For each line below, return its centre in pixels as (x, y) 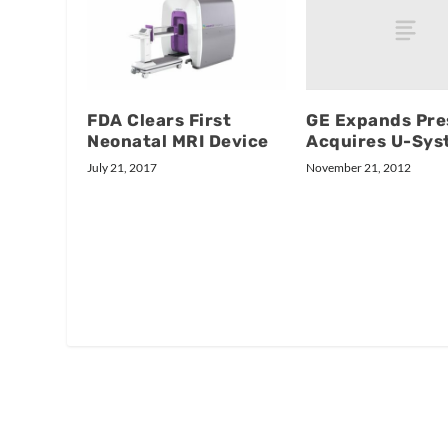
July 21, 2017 (122, 167)
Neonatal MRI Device (178, 140)
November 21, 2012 (358, 167)
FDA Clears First (159, 119)
